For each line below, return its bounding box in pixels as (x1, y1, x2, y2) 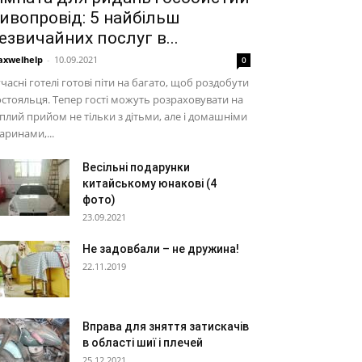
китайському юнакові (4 (82, 177, 217, 190)
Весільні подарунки (82, 161, 190, 174)
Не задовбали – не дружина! (82, 242, 239, 255)
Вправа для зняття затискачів (82, 320, 249, 333)
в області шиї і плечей (82, 336, 203, 349)
